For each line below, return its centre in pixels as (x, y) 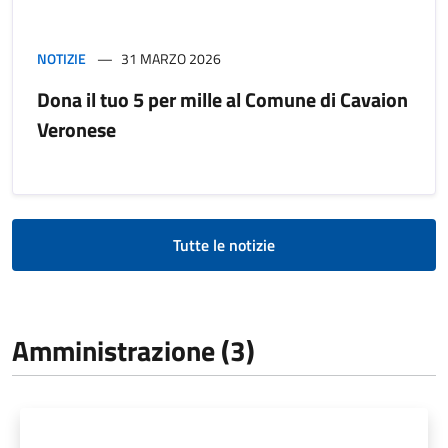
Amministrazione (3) (133, 350)
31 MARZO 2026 (171, 58)
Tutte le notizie (224, 244)
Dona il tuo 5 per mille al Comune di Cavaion (222, 99)
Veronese (76, 129)
